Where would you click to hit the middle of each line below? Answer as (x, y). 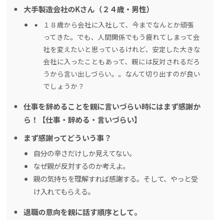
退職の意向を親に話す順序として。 (82, 212)
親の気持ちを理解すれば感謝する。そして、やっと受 (116, 179)
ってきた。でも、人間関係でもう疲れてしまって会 (122, 37)
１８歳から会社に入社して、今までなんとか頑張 (119, 25)
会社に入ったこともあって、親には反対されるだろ (122, 62)
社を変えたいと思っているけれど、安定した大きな (122, 49)
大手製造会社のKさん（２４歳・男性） (89, 9)
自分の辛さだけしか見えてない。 (85, 153)
